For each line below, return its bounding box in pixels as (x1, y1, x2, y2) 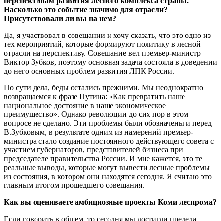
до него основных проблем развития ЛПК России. (4, 67, 174, 75)
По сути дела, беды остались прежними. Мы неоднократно (4, 83, 203, 92)
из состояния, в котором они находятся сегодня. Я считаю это (4, 172, 212, 181)
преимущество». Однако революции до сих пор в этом (4, 110, 188, 119)
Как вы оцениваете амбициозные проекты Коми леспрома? (4, 198, 217, 207)
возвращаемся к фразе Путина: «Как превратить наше (4, 92, 185, 101)
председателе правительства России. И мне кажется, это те (4, 154, 202, 163)
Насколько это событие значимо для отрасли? (4, 5, 168, 14)
